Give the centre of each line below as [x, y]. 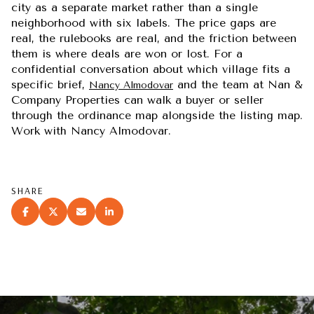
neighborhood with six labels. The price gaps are [144, 23]
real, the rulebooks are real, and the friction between [154, 39]
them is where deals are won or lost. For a [127, 54]
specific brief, [50, 85]
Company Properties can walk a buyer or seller [137, 100]
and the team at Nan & [238, 85]
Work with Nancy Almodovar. [91, 131]
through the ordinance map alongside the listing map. [157, 116]
